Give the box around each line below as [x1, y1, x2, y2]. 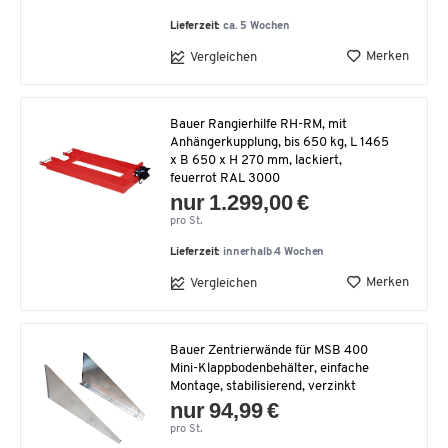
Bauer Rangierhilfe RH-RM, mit [170, 118, 347, 131]
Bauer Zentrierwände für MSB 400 [170, 344, 368, 357]
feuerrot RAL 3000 [170, 172, 280, 185]
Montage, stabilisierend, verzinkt [170, 380, 356, 393]
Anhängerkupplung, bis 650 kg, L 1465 [170, 136, 389, 149]
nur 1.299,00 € [170, 190, 310, 215]
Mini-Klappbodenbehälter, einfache [170, 362, 369, 375]
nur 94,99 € [170, 398, 280, 423]
